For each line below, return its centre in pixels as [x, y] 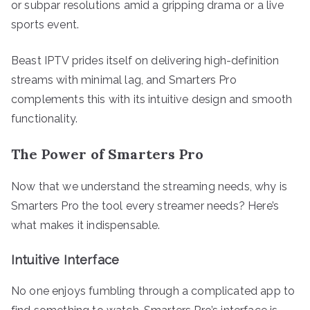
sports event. [45, 24]
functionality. [45, 118]
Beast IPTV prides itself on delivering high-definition [145, 60]
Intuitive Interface [65, 259]
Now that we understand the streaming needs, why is [149, 186]
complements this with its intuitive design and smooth [152, 99]
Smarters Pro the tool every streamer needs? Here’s [145, 206]
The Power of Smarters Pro [107, 154]
